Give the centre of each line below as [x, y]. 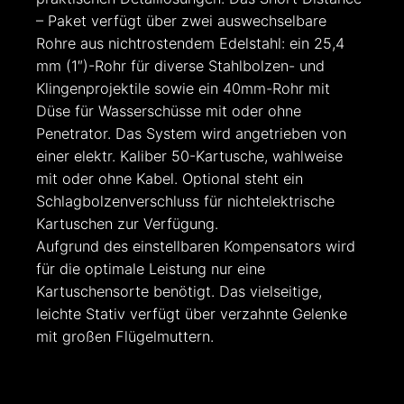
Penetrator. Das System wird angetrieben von [191, 134]
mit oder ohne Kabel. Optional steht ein [170, 179]
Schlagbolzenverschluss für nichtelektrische [185, 202]
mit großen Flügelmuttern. [125, 337]
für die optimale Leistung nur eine [151, 269]
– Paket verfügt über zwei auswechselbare [181, 21]
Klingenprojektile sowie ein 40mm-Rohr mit [183, 89]
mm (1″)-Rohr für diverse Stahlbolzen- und [180, 66]
